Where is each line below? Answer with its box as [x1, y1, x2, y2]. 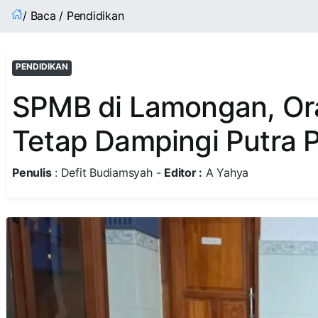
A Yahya [202, 165, 249, 180]
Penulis [12, 165, 52, 180]
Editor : [164, 165, 203, 180]
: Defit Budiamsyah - [51, 165, 165, 180]
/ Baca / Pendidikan [23, 9, 124, 23]
